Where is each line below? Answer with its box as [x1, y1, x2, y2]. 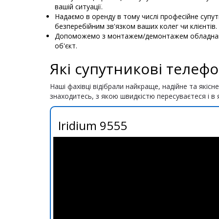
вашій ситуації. [55, 2, 103, 11]
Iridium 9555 [58, 117, 127, 133]
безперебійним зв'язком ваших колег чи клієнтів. [55, 22, 217, 31]
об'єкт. [55, 41, 77, 50]
